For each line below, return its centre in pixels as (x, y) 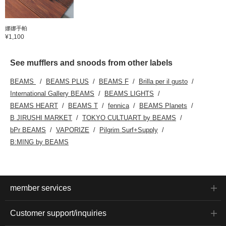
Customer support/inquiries (58, 213)
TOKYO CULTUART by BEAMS (129, 118)
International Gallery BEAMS (52, 93)
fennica (119, 105)
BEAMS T (83, 105)
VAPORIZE (73, 130)
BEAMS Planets (163, 105)
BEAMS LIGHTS (129, 93)
